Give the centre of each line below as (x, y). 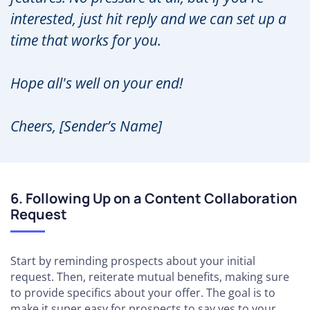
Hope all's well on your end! (97, 83)
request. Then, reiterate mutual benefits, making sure (150, 277)
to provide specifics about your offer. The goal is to (143, 293)
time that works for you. (86, 40)
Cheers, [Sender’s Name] (86, 126)
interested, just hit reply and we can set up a (148, 18)
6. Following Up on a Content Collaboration (154, 199)
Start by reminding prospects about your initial (133, 261)
